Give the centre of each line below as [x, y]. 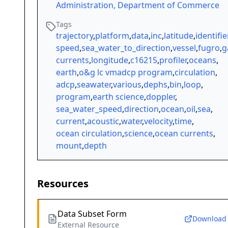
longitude [110, 60]
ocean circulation [89, 134]
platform [112, 36]
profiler [173, 60]
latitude [179, 36]
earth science [118, 97]
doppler [161, 97]
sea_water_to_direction [126, 48]
